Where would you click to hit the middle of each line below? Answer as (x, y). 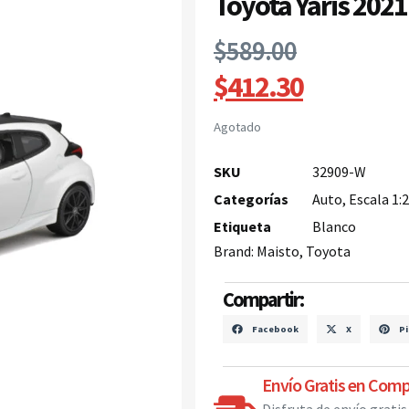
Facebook (275, 329)
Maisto (278, 251)
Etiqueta (242, 226)
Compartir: (263, 299)
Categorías (251, 199)
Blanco (334, 226)
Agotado (237, 127)
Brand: (235, 251)
